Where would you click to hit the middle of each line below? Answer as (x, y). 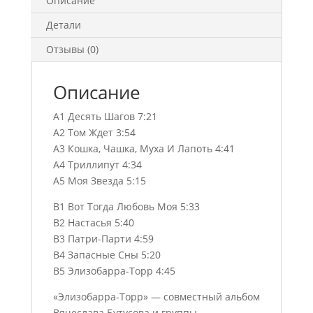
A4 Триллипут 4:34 (97, 165)
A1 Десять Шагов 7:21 (105, 116)
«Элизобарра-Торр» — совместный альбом (156, 297)
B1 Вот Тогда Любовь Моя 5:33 (126, 206)
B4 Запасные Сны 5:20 (107, 255)
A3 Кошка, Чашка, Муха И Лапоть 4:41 (144, 148)
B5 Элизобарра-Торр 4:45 (114, 271)
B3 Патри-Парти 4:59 (103, 239)
